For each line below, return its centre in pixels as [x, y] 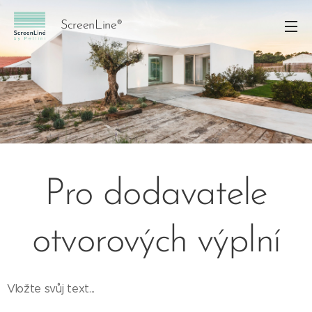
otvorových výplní [156, 242]
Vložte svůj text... [51, 289]
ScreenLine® [91, 25]
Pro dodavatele [156, 195]
